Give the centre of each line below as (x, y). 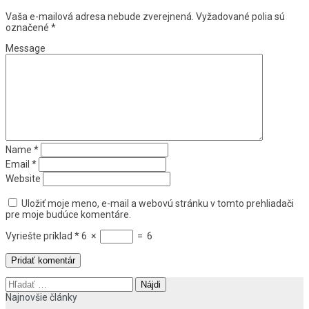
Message (26, 49)
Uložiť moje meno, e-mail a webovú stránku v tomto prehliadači (158, 204)
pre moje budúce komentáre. (68, 215)
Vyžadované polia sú (240, 17)
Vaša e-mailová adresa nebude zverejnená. (100, 17)
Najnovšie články (41, 298)
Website (23, 179)
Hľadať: (20, 282)
